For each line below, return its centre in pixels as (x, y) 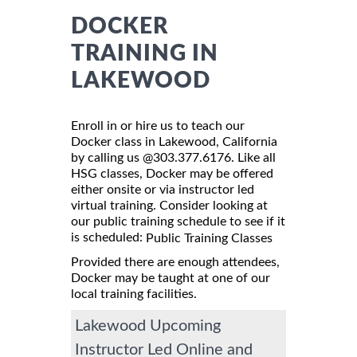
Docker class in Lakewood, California (174, 141)
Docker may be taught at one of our (171, 278)
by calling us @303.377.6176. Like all (173, 157)
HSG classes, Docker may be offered (172, 173)
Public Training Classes (209, 238)
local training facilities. (134, 294)
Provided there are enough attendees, (175, 262)
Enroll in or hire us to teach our (158, 126)
